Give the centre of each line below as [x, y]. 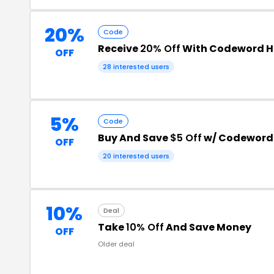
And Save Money [208, 227]
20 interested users [136, 156]
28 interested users [136, 67]
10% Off [145, 227]
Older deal [116, 244]
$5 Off [186, 138]
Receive [119, 49]
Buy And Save [134, 138]
